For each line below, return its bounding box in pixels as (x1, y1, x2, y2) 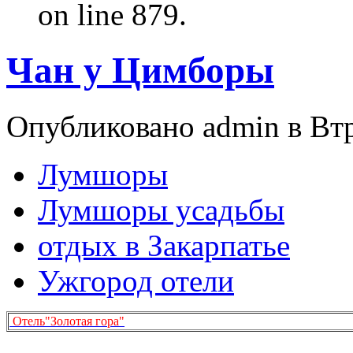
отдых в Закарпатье (38, 228, 290, 262)
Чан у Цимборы (6, 50, 274, 91)
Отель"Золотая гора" (13, 314, 124, 328)
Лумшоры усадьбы (38, 192, 284, 227)
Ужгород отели (38, 263, 234, 298)
